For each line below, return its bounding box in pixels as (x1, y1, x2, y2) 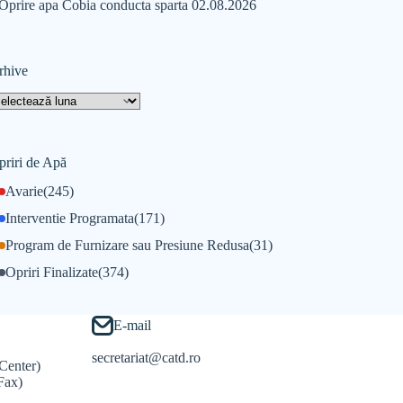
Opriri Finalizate (4, 264, 98, 280)
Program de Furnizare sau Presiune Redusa (4, 237, 249, 253)
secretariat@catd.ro (91, 349, 201, 365)
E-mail (112, 318, 151, 333)
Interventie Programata (4, 210, 134, 226)
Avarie (4, 183, 43, 199)
